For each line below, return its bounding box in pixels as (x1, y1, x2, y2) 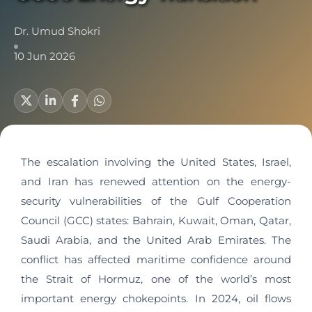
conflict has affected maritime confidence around (21, 253, 291, 267)
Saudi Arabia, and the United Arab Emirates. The (21, 233, 291, 247)
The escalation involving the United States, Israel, (21, 155, 291, 169)
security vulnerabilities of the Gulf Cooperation (21, 194, 291, 208)
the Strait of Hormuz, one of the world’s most (21, 272, 291, 286)
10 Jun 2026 (14, 49, 75, 63)
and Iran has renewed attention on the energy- (21, 175, 291, 189)
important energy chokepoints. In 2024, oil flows (21, 292, 291, 306)
